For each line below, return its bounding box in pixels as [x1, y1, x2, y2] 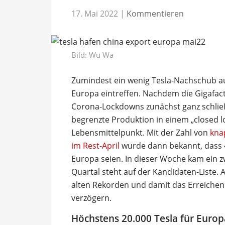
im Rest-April [71, 140, 120, 151]
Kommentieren [127, 8, 184, 19]
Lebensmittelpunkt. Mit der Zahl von [71, 127, 210, 138]
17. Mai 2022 [71, 8, 118, 19]
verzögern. [71, 192, 111, 203]
